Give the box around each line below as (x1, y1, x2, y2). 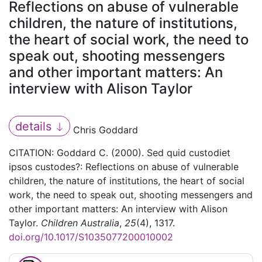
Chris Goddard (70, 124, 139, 136)
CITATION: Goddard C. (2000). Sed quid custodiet (9, 147, 230, 159)
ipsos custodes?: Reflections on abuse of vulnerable (9, 161, 239, 173)
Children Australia (41, 217, 119, 229)
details (15, 119, 55, 133)
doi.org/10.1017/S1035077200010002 (9, 231, 173, 243)
